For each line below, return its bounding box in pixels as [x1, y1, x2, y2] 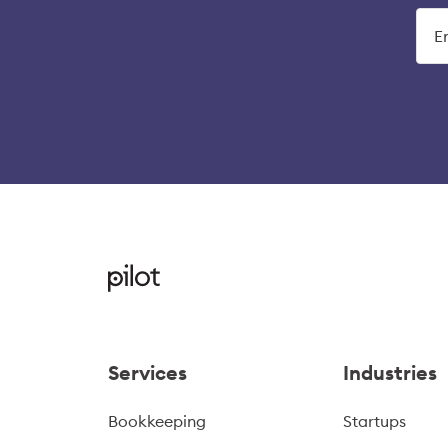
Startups [343, 411, 407, 431]
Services [108, 360, 187, 385]
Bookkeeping [108, 411, 206, 431]
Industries [343, 360, 438, 385]
